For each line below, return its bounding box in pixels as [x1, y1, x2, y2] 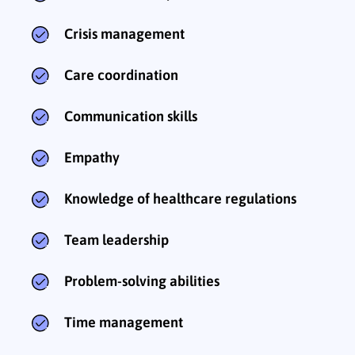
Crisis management [64, 25, 185, 43]
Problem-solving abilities [64, 273, 219, 290]
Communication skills [64, 108, 197, 125]
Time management [64, 314, 183, 331]
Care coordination [64, 67, 178, 84]
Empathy [64, 149, 120, 166]
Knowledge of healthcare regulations [64, 190, 296, 208]
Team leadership [64, 231, 169, 249]
